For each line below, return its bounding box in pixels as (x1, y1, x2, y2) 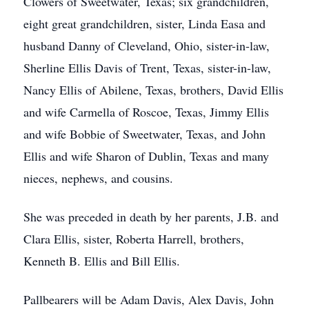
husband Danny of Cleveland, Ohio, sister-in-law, (23, 37, 270, 54)
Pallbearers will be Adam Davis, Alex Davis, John (23, 291, 274, 308)
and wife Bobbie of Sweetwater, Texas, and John (23, 126, 266, 142)
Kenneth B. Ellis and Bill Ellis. (23, 252, 180, 269)
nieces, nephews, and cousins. (23, 170, 173, 186)
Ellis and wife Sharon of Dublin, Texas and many (23, 148, 269, 164)
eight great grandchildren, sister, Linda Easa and (23, 15, 266, 32)
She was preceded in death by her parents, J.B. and (23, 208, 279, 225)
